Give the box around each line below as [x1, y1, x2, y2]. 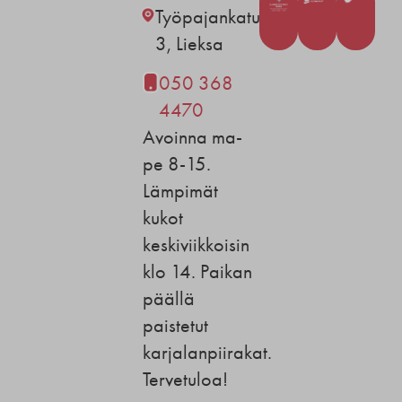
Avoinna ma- [143, 125, 243, 149]
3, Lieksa [154, 31, 223, 56]
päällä [143, 286, 196, 310]
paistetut [143, 313, 209, 337]
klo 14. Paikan [143, 259, 253, 284]
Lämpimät [143, 179, 219, 203]
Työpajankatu [154, 4, 260, 29]
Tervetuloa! [143, 367, 229, 391]
